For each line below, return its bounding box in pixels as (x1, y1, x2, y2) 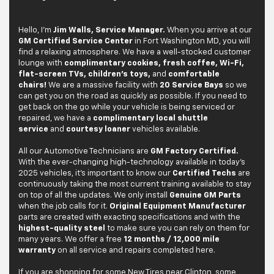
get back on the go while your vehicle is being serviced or (18, 103, 235, 112)
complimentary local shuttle (93, 114, 208, 123)
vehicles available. (132, 125, 202, 134)
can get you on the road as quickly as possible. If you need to (18, 92, 247, 101)
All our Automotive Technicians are (18, 147, 150, 156)
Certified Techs (172, 169, 238, 178)
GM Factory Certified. (150, 147, 239, 156)
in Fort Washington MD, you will (133, 37, 250, 46)
